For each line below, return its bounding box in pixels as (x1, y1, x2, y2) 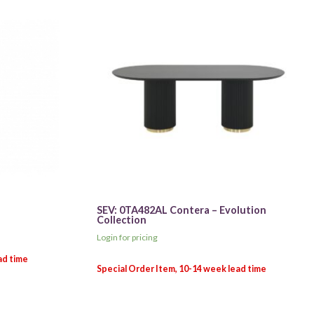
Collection (97, 213, 147, 226)
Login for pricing (97, 231, 158, 243)
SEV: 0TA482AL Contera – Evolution (97, 203, 267, 216)
